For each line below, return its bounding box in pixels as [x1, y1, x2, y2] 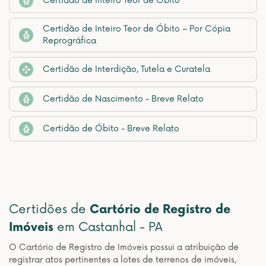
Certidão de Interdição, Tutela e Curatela [43, 64, 210, 74]
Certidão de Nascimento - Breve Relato [43, 94, 204, 104]
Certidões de [9, 202, 90, 217]
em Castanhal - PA [53, 220, 163, 235]
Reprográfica [43, 36, 96, 46]
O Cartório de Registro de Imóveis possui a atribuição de [9, 242, 239, 252]
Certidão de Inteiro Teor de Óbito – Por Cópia [43, 24, 230, 34]
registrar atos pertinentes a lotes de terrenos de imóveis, [9, 255, 236, 265]
